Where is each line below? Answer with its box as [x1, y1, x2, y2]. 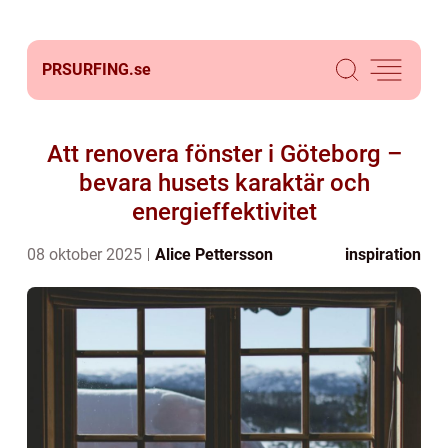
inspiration [345, 245, 421, 264]
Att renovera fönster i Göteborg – [46, 140, 402, 168]
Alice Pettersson [155, 245, 273, 264]
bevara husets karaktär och [78, 169, 370, 197]
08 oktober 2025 [27, 245, 146, 264]
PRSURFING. [42, 60, 134, 79]
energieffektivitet [131, 198, 317, 226]
